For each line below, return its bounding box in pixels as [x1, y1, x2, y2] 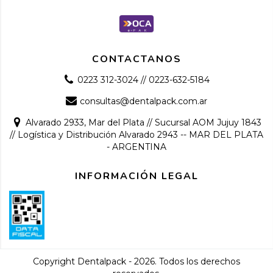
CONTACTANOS [91, 52, 182, 66]
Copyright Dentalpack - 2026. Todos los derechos [33, 255, 240, 267]
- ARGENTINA [107, 141, 166, 152]
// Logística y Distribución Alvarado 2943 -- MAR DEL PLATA [10, 129, 263, 140]
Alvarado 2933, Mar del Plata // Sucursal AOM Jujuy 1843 [26, 116, 262, 128]
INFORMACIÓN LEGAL [74, 169, 199, 183]
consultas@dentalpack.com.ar [80, 95, 208, 107]
